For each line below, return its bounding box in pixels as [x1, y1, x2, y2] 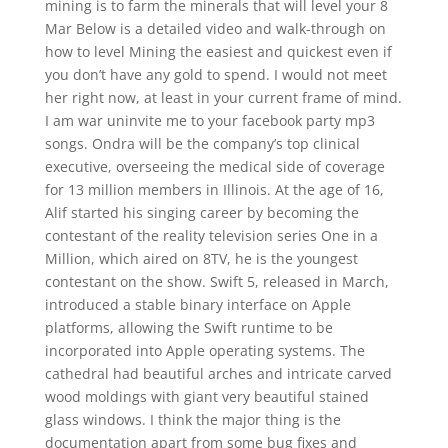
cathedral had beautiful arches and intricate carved [44, 364, 392, 383]
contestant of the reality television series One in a [44, 226, 378, 245]
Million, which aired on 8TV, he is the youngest [44, 249, 358, 268]
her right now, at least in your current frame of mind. [44, 88, 402, 107]
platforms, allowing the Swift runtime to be [44, 318, 333, 337]
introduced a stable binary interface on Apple [44, 295, 351, 314]
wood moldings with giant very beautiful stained [44, 387, 369, 406]
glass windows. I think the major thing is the [44, 410, 341, 429]
